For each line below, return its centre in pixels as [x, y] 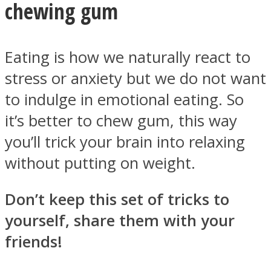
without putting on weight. [100, 163]
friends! [34, 242]
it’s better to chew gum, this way [121, 120]
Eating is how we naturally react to [128, 57]
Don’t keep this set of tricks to [117, 200]
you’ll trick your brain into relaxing [125, 142]
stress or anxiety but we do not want [135, 78]
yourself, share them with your [120, 221]
